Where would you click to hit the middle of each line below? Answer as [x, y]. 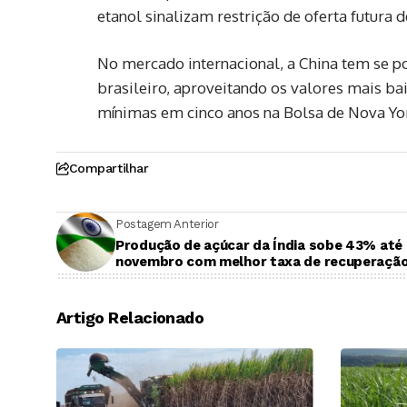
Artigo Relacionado [130, 318]
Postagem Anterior [167, 223]
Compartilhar [109, 169]
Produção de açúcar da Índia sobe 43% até [259, 245]
